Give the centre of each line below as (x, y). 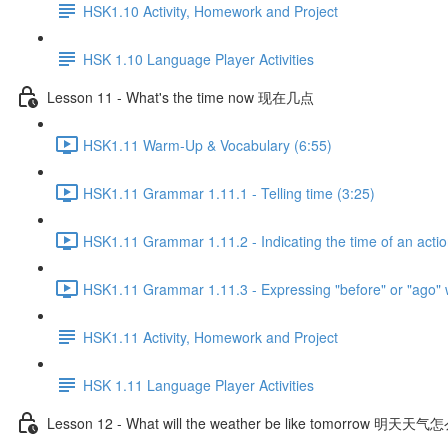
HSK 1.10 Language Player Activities (198, 58)
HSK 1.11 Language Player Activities (198, 384)
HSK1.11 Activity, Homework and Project (210, 336)
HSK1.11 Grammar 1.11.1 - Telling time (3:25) (229, 192)
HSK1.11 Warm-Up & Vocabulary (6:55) (207, 144)
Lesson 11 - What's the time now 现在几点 (180, 96)
